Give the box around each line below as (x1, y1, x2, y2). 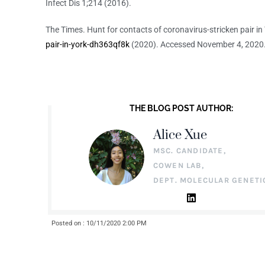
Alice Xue (153, 127, 207, 143)
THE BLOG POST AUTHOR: (129, 103, 233, 113)
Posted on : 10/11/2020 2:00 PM (51, 219, 147, 227)
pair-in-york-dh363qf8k (46, 40, 130, 49)
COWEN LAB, (153, 160, 204, 170)
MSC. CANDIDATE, (153, 146, 226, 155)
